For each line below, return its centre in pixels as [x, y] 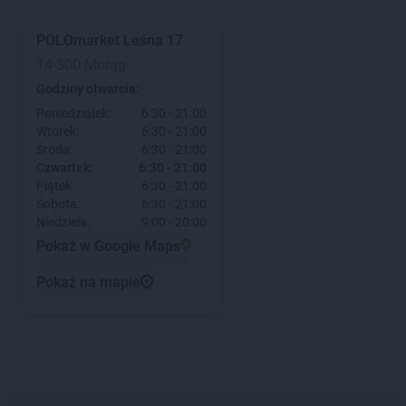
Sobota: [58, 204]
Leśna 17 [153, 40]
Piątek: [55, 186]
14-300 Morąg [81, 65]
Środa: [54, 150]
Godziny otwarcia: [88, 89]
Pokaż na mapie [88, 282]
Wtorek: [58, 131]
